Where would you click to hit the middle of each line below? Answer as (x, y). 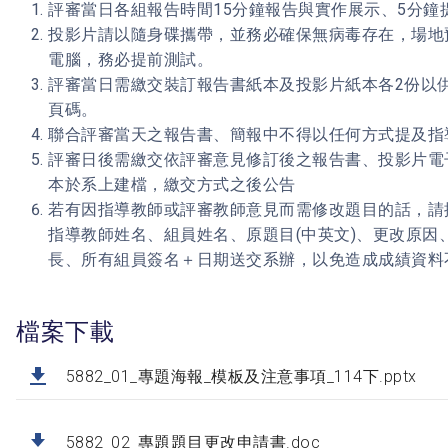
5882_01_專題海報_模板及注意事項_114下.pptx (241, 376)
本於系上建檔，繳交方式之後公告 (172, 184)
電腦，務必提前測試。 (131, 59)
